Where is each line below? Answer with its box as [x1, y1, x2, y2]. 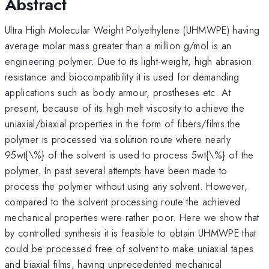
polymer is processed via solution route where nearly [5, 131, 231, 147]
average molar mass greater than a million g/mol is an [5, 38, 232, 53]
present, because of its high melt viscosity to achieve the [5, 100, 244, 115]
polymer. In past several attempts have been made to [5, 163, 228, 178]
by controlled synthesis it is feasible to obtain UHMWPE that [5, 225, 256, 240]
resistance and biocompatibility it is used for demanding [5, 69, 240, 84]
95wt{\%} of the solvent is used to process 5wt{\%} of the [5, 147, 254, 162]
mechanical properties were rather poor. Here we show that [5, 210, 259, 225]
